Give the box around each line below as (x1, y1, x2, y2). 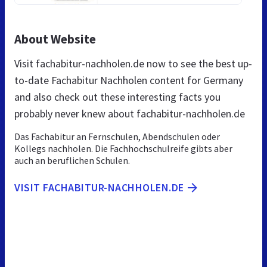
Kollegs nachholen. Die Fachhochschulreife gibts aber (14, 142, 232, 154)
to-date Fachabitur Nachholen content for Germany (14, 73, 243, 87)
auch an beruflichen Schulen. (14, 154, 130, 166)
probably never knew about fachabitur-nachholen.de (14, 106, 245, 120)
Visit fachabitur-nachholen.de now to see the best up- (14, 56, 252, 70)
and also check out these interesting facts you (14, 89, 221, 104)
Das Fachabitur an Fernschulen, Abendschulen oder (14, 130, 220, 142)
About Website (14, 30, 96, 47)
